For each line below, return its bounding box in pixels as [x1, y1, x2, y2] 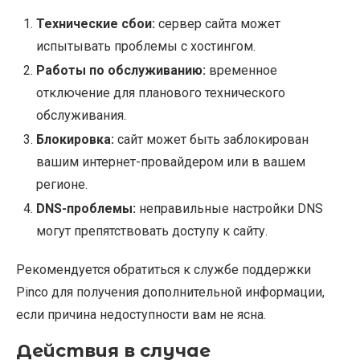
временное [206, 63, 277, 79]
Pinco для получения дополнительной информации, [16, 284, 325, 301]
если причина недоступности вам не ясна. [16, 307, 266, 323]
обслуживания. [36, 108, 126, 124]
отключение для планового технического [36, 85, 285, 101]
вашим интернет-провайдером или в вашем [36, 154, 305, 170]
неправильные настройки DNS [136, 201, 323, 217]
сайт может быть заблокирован [114, 132, 309, 148]
